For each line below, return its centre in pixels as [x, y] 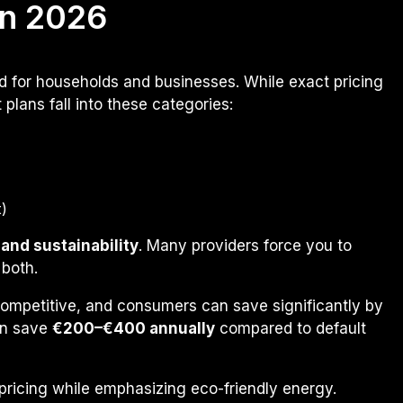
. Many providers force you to [245, 245]
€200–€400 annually [134, 328]
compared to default [291, 328]
